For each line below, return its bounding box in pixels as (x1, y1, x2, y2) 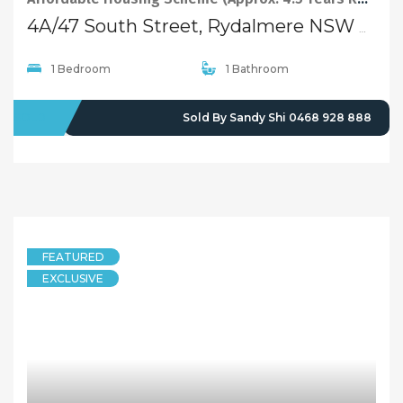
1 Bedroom (51, 62, 111, 76)
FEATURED (42, 250, 104, 264)
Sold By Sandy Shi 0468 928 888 (183, 111, 372, 125)
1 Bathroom (226, 62, 289, 76)
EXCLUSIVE (42, 272, 103, 286)
